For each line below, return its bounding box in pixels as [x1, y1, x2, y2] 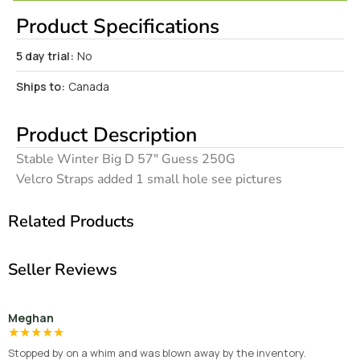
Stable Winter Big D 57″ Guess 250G [16, 150, 235, 169]
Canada [68, 79, 109, 95]
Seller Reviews [8, 259, 117, 281]
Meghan [8, 310, 54, 326]
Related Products [8, 211, 134, 233]
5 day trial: [16, 48, 74, 64]
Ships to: [16, 79, 65, 95]
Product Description [16, 121, 197, 149]
